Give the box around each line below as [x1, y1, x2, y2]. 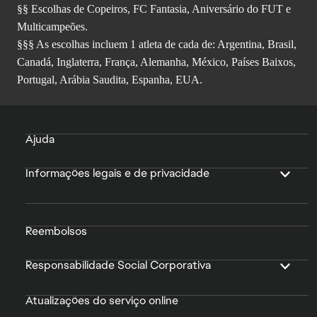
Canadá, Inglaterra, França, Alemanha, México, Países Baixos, [17, 56, 296, 69]
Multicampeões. [17, 21, 88, 33]
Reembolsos [25, 224, 87, 239]
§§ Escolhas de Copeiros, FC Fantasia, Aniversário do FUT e [17, 3, 291, 16]
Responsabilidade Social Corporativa [25, 258, 211, 273]
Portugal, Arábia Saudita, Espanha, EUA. [17, 74, 202, 86]
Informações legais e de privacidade [25, 166, 209, 181]
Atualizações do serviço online [25, 293, 178, 309]
